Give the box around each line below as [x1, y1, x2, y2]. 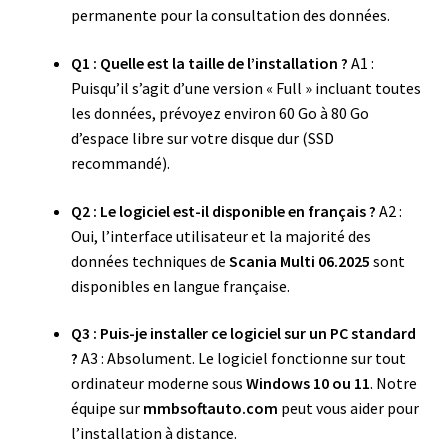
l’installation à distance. [70, 423, 237, 444]
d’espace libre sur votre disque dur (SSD [70, 128, 334, 149]
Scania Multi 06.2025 [228, 250, 370, 271]
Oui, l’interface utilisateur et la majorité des [70, 225, 371, 246]
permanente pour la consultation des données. [70, 5, 390, 26]
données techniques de [70, 250, 229, 271]
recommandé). [70, 153, 170, 174]
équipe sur [70, 398, 143, 419]
